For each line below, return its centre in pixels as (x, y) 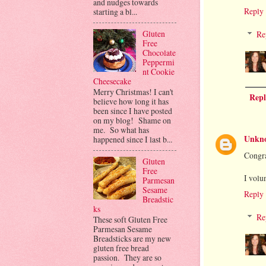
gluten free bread (121, 248)
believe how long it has (131, 102)
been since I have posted (133, 111)
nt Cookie (158, 71)
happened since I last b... (133, 140)
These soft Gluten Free (130, 220)
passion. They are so (127, 258)
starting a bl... (115, 12)
